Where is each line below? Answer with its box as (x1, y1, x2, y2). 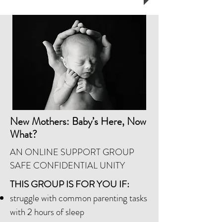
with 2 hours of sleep (10, 205, 84, 219)
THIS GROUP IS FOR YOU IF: (10, 177, 129, 191)
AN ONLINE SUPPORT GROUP (10, 146, 134, 159)
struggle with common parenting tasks (10, 191, 147, 205)
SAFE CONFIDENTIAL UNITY (10, 159, 125, 172)
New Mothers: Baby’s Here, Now (10, 114, 146, 129)
